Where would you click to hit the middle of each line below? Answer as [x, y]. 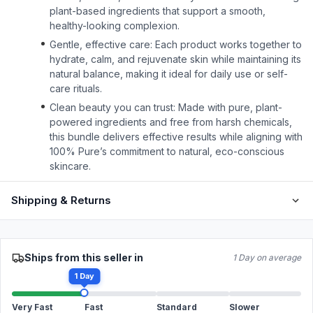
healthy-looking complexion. [115, 26]
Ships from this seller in [84, 257]
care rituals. [76, 88]
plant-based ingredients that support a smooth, [158, 11]
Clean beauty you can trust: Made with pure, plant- [166, 107]
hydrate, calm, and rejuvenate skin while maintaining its [175, 59]
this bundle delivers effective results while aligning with [176, 137]
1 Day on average [267, 257]
